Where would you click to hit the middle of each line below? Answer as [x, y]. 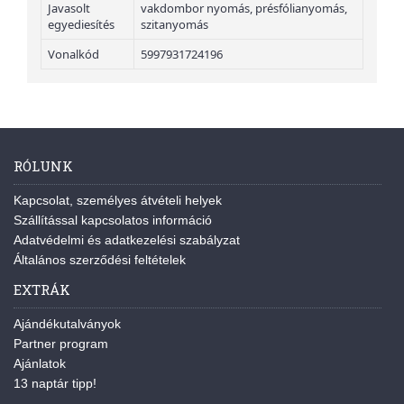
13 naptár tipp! [55, 383]
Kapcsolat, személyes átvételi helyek [118, 200]
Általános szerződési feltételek [100, 259]
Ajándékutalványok [67, 323]
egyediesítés [81, 24]
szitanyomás [174, 24]
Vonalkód [73, 54]
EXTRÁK [42, 289]
